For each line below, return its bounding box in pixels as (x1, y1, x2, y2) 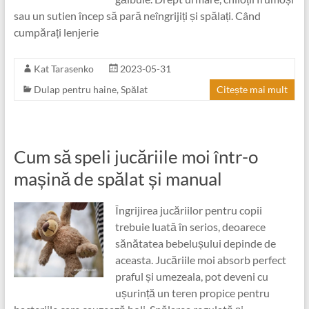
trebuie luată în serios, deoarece (114, 220, 266, 233)
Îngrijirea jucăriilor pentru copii (114, 203, 262, 217)
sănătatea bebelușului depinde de (114, 237, 276, 250)
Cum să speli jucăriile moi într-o (13, 146, 258, 168)
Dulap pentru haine (33, 83, 117, 95)
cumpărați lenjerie (13, 26, 99, 39)
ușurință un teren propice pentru (114, 286, 270, 299)
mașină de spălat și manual (13, 168, 222, 190)
